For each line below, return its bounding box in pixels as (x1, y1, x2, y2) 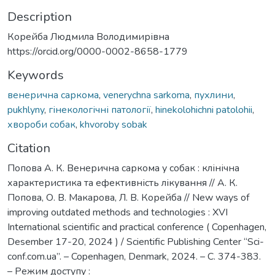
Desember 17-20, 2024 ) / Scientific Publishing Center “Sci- (7, 234, 264, 249)
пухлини (194, 88, 233, 102)
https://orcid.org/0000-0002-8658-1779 (7, 44, 188, 58)
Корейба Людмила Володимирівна (7, 29, 169, 44)
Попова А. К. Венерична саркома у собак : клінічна (7, 161, 239, 175)
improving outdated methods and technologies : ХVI (7, 205, 228, 219)
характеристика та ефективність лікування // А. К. (7, 176, 238, 190)
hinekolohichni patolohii (155, 103, 252, 117)
